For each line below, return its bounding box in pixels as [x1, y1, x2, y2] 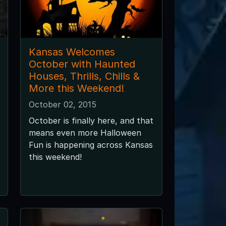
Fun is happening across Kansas [28, 139, 153, 150]
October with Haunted [28, 58, 135, 70]
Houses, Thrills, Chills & [28, 70, 140, 82]
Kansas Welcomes [28, 45, 115, 58]
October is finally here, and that [28, 115, 153, 126]
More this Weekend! [28, 82, 124, 94]
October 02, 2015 [28, 99, 96, 109]
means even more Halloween [28, 127, 141, 138]
